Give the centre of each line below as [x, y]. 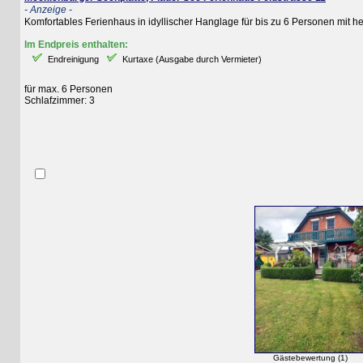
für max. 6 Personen [48, 90]
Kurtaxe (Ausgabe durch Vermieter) [172, 60]
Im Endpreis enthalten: [56, 45]
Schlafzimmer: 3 [39, 101]
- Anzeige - [28, 10]
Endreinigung [53, 60]
